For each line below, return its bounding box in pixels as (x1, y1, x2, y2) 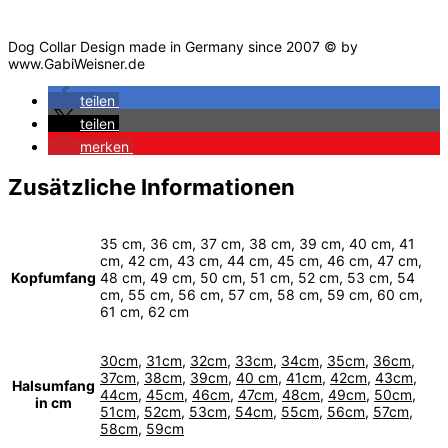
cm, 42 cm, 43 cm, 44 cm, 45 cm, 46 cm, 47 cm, (100, 251, 422, 269)
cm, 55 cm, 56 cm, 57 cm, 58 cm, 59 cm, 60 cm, (100, 285, 423, 303)
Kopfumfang (11, 268, 96, 286)
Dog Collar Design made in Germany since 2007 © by (8, 38, 358, 56)
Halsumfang (12, 376, 95, 394)
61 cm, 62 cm (100, 302, 189, 320)
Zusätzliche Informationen (8, 173, 295, 200)
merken (80, 138, 129, 156)
